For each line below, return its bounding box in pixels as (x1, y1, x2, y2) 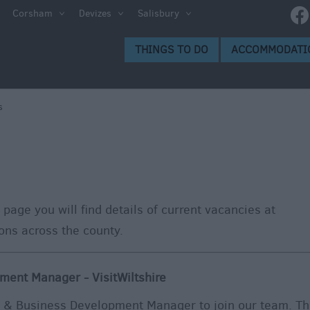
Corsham (12, 7, 53, 20)
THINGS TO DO (135, 42, 208, 57)
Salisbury (138, 7, 179, 20)
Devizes (79, 7, 111, 20)
